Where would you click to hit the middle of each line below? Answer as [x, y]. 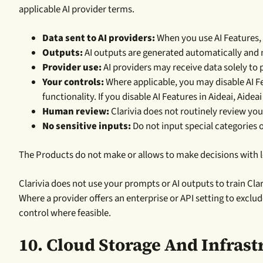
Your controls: [73, 82]
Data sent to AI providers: [99, 38]
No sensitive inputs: [87, 126]
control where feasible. [65, 213]
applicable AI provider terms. [77, 9]
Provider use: [72, 67]
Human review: [76, 111]
